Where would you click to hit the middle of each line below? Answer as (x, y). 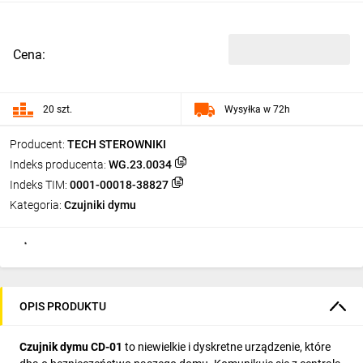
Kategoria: (36, 205)
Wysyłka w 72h (257, 109)
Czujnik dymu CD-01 (71, 347)
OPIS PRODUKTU (63, 306)
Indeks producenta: (58, 164)
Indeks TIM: (38, 185)
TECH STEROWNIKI (117, 144)
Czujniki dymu (100, 205)
